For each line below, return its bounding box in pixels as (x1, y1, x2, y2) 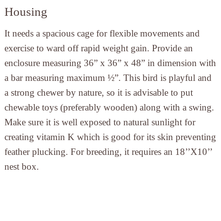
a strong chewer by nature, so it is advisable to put (4, 87, 193, 98)
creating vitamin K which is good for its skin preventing (4, 132, 216, 143)
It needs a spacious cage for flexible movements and (4, 28, 200, 39)
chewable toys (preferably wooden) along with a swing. (4, 102, 214, 113)
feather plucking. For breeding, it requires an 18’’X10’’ (4, 147, 212, 157)
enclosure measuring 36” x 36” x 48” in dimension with (4, 58, 216, 69)
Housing (4, 5, 47, 19)
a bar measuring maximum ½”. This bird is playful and (4, 73, 212, 83)
